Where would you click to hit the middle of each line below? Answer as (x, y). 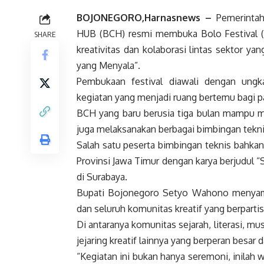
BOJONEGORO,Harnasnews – (144, 18)
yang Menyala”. (108, 66)
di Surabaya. (102, 177)
